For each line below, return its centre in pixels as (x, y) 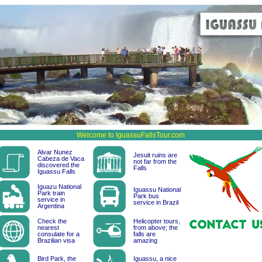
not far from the (155, 161)
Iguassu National (157, 189)
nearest (48, 227)
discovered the (58, 165)
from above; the (156, 227)
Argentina (51, 206)
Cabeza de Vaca (61, 158)
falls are (144, 234)
